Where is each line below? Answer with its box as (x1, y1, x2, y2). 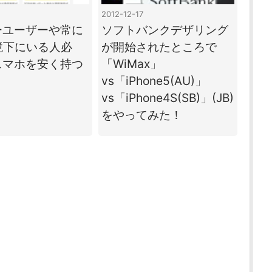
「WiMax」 (101, 56, 161, 71)
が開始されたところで (101, 39, 217, 54)
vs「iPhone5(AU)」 (101, 73, 206, 88)
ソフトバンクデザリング (101, 22, 228, 37)
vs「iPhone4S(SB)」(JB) (101, 90, 234, 105)
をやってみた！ (101, 107, 182, 122)
